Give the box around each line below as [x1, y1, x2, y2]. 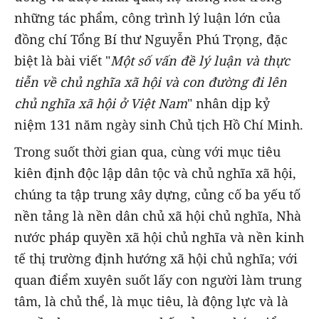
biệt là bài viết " [14, 52, 110, 70]
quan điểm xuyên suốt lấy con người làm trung [14, 271, 302, 289]
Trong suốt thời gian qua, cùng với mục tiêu [14, 143, 281, 161]
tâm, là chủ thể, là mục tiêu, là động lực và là [14, 293, 288, 310]
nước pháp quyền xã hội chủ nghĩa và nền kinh [14, 229, 304, 246]
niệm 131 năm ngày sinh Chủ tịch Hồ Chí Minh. [14, 116, 303, 134]
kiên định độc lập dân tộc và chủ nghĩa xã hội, [14, 164, 296, 182]
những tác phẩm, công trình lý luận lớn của [14, 9, 281, 27]
